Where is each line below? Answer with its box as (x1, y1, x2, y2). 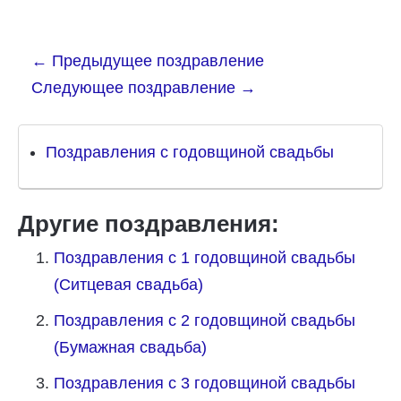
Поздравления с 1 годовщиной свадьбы (54, 249, 355, 267)
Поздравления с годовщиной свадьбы (46, 143, 334, 161)
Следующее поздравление (31, 79, 240, 97)
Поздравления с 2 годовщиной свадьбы (54, 311, 355, 329)
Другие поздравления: (18, 210, 279, 237)
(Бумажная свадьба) (54, 338, 207, 356)
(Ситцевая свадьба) (54, 276, 203, 294)
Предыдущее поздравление (47, 52, 264, 70)
